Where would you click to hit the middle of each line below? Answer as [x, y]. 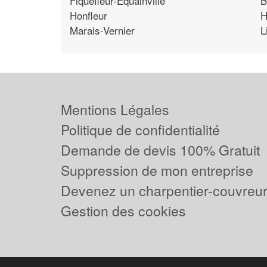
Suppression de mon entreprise [157, 170]
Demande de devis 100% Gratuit [160, 150]
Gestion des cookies [123, 211]
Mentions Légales [115, 109]
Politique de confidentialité [140, 130]
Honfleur [89, 15]
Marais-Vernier [103, 30]
